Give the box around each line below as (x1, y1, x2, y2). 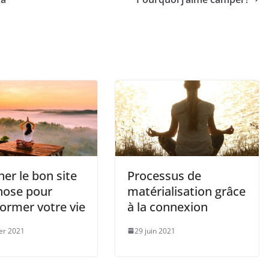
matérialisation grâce (127, 183, 246, 199)
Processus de (127, 167, 201, 184)
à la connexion (127, 198, 208, 215)
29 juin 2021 (134, 225, 175, 236)
